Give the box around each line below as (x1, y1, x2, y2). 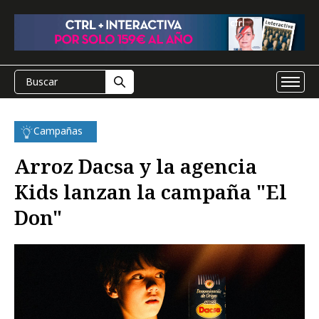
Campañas (33, 124, 83, 137)
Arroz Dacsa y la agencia (14, 152, 257, 179)
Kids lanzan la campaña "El (14, 178, 287, 205)
